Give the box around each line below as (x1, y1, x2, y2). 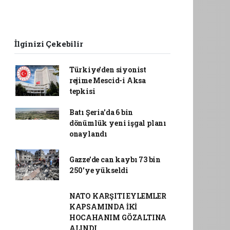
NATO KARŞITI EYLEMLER (69, 191, 166, 201)
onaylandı (69, 129, 108, 139)
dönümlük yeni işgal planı (69, 118, 167, 128)
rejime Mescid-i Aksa (69, 75, 146, 86)
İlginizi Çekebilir (14, 39, 83, 49)
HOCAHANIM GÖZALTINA (69, 213, 167, 223)
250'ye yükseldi (69, 165, 128, 176)
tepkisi (69, 86, 95, 97)
